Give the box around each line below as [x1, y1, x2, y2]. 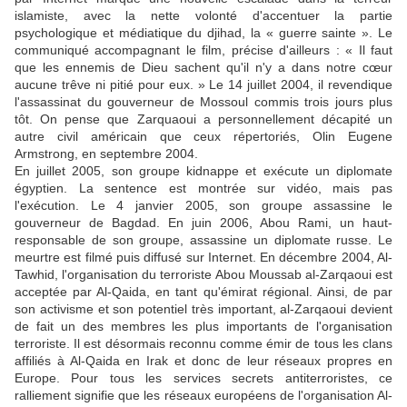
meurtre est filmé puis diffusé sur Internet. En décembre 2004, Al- [15, 250, 392, 265]
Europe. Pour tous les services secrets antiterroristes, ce [15, 371, 392, 386]
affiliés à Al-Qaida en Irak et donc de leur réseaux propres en [15, 353, 392, 369]
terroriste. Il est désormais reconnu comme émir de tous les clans [15, 336, 392, 352]
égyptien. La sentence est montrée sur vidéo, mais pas [15, 181, 392, 196]
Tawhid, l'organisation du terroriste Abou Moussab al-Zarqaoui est [15, 267, 392, 283]
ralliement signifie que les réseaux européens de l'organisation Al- [15, 388, 392, 403]
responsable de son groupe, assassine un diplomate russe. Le [15, 233, 392, 248]
